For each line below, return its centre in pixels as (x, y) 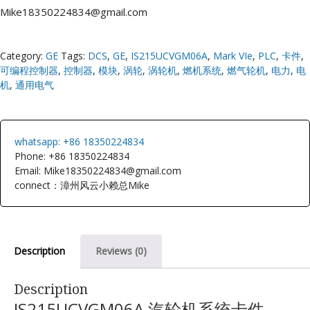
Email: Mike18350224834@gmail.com (98, 170)
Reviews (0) (121, 250)
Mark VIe (233, 55)
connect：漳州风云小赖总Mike (82, 185)
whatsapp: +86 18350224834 (79, 141)
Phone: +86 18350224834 (72, 156)
